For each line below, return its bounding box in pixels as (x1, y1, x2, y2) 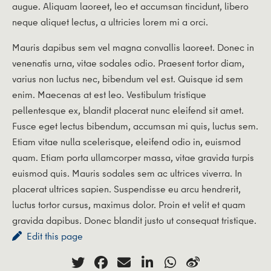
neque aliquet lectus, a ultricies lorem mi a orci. (12, 15, 208, 28)
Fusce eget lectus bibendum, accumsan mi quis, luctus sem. (12, 119, 258, 133)
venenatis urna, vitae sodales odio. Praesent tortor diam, (12, 56, 244, 70)
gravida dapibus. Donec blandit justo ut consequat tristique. (12, 214, 256, 227)
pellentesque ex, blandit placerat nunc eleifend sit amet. (12, 103, 244, 117)
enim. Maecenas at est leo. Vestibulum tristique (12, 88, 206, 102)
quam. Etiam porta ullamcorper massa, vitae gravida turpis (12, 151, 254, 165)
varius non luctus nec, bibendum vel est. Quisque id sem (12, 72, 243, 86)
